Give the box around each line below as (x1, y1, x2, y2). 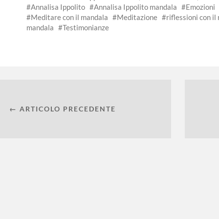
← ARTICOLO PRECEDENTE (9, 105, 116, 113)
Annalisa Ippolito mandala (94, 2, 177, 12)
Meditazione (117, 13, 157, 22)
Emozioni (186, 2, 215, 12)
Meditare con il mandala (31, 13, 108, 22)
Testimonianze (63, 23, 109, 32)
